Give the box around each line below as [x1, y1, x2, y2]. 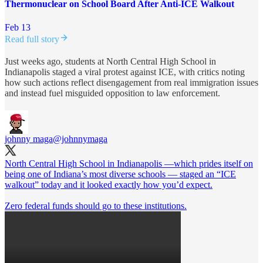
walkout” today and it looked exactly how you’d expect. [5, 179, 213, 190]
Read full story [5, 33, 59, 44]
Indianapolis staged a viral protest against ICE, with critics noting [5, 66, 245, 77]
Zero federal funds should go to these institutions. [5, 200, 187, 211]
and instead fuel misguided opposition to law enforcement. [5, 87, 220, 98]
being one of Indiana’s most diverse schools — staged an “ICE [5, 168, 236, 179]
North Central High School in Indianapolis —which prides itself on [5, 158, 253, 168]
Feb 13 [5, 22, 31, 32]
